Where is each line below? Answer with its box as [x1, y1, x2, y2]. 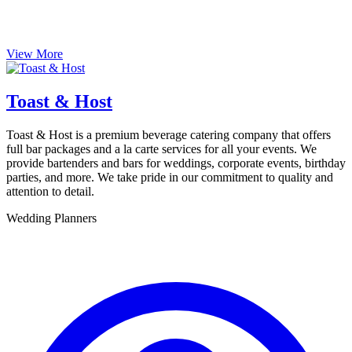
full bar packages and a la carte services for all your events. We [6, 141, 317, 156]
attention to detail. [6, 184, 94, 198]
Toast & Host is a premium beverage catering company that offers [6, 127, 331, 141]
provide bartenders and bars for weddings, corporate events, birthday [6, 156, 346, 170]
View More [6, 46, 63, 60]
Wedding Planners [6, 211, 97, 225]
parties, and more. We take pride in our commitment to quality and [6, 170, 333, 184]
